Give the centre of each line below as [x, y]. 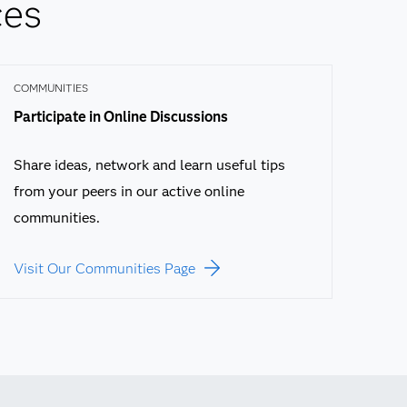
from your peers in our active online [129, 191]
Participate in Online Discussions [120, 117]
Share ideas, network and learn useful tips [149, 165]
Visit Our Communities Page [104, 268]
